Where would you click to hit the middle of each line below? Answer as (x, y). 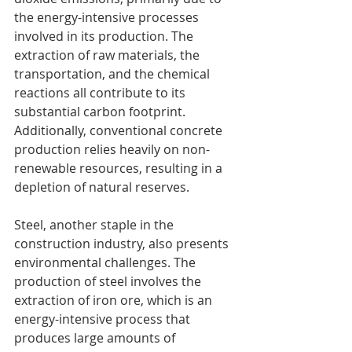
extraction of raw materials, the (108, 55)
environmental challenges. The (106, 262)
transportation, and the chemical (114, 73)
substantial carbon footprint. (101, 111)
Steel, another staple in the (95, 224)
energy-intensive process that (104, 319)
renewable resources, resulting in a (120, 168)
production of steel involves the (109, 281)
